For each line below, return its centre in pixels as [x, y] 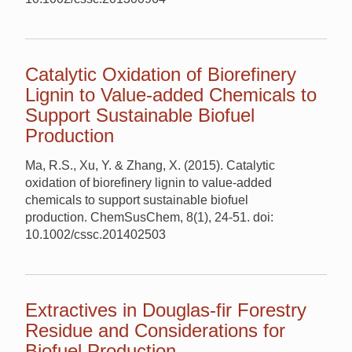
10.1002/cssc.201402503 [95, 235]
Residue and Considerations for [155, 330]
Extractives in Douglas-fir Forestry [166, 310]
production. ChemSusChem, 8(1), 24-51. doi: [149, 218]
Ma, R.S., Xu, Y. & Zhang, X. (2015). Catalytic [150, 166]
